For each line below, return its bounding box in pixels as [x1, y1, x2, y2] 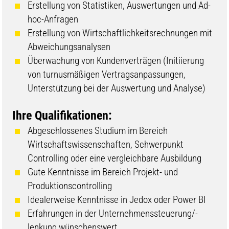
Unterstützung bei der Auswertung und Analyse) [28, 82, 206, 95]
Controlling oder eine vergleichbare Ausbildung [28, 152, 204, 165]
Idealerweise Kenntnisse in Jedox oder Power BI [28, 194, 207, 206]
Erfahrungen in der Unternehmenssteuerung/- [28, 208, 198, 220]
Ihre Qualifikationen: [12, 108, 112, 123]
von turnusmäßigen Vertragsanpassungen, [28, 68, 186, 81]
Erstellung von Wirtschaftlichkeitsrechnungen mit [28, 27, 213, 39]
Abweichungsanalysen [28, 41, 111, 53]
